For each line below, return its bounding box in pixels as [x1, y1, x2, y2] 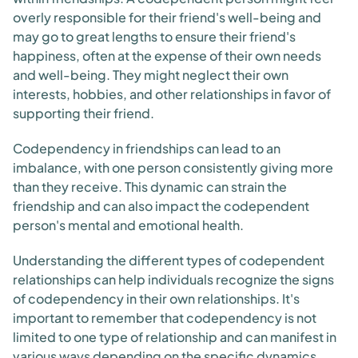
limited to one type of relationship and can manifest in [13, 328, 336, 345]
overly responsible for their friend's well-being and [13, 9, 321, 26]
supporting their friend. [13, 105, 154, 121]
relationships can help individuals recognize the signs [13, 271, 334, 288]
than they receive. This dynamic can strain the [13, 178, 287, 195]
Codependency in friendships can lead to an [13, 140, 280, 157]
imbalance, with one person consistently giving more [13, 159, 333, 176]
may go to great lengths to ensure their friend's [13, 28, 296, 45]
